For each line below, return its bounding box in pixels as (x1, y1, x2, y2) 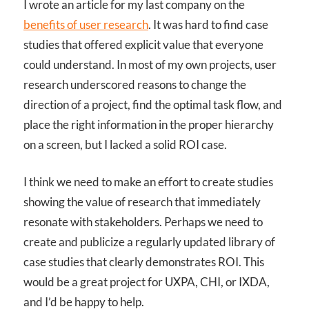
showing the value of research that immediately (23, 195, 261, 210)
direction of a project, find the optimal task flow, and (23, 97, 282, 112)
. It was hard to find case (148, 17, 268, 32)
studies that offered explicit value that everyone (23, 37, 263, 52)
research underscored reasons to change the (23, 77, 246, 92)
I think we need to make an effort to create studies (23, 175, 273, 190)
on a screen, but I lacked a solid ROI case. (23, 137, 227, 152)
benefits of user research (23, 17, 148, 32)
